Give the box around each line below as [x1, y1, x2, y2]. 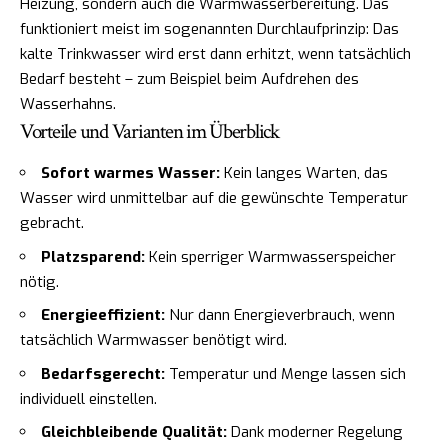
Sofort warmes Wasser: [41, 163, 220, 184]
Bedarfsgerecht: [41, 363, 165, 384]
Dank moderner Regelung [227, 422, 403, 443]
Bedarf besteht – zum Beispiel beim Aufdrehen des [20, 68, 359, 89]
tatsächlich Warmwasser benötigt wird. [20, 330, 287, 351]
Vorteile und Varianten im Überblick [20, 117, 279, 145]
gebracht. [20, 213, 84, 234]
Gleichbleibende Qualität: [41, 422, 227, 443]
